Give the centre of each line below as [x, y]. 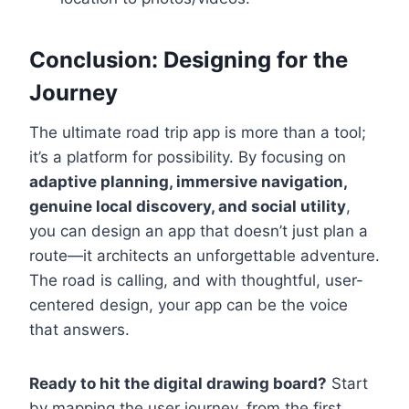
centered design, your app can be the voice [189, 305]
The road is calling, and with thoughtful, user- [196, 281]
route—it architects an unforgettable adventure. [204, 256]
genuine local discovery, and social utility [188, 207]
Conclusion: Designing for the [189, 60]
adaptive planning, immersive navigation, [188, 182]
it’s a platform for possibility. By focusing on [188, 157]
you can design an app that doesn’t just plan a [199, 231]
